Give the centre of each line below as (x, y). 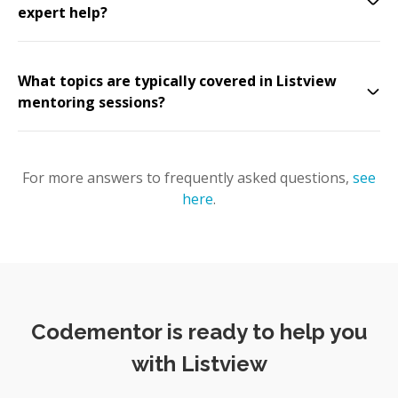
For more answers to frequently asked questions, (186, 178)
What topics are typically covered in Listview (177, 81)
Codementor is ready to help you (199, 332)
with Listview (199, 364)
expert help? (63, 12)
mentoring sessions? (92, 102)
